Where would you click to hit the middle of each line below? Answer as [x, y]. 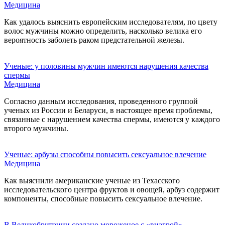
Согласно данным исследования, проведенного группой [101, 101]
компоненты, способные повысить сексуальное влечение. [103, 198]
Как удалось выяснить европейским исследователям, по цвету [111, 22]
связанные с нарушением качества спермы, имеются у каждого [112, 119]
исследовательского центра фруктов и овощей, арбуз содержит [112, 189]
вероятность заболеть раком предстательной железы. [94, 40]
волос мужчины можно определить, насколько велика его [103, 31]
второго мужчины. [36, 128]
